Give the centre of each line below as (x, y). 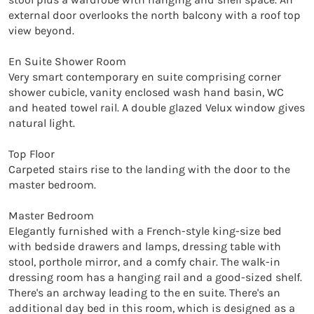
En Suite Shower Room (67, 61)
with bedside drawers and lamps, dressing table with (145, 246)
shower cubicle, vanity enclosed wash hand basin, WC (146, 92)
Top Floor (32, 153)
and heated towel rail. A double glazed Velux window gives (157, 107)
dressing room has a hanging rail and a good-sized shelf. (155, 277)
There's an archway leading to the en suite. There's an (144, 292)
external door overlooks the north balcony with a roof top (155, 15)
